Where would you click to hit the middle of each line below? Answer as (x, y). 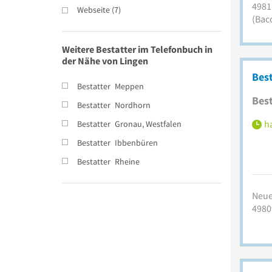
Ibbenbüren (136, 142)
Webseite (93, 9)
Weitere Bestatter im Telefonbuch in (137, 49)
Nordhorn (133, 105)
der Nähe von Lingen (105, 60)
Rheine (127, 161)
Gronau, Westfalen (148, 124)
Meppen (129, 86)
